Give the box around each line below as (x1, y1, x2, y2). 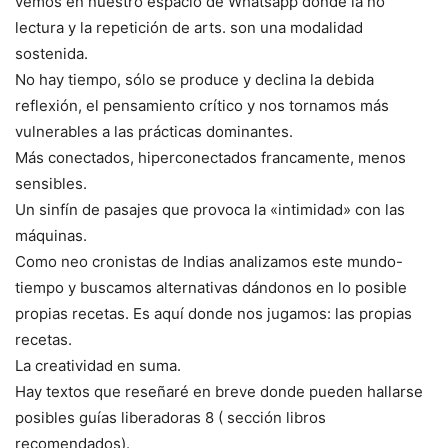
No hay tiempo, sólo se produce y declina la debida (15, 70, 374, 90)
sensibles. (15, 174, 87, 194)
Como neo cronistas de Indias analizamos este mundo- (15, 252, 403, 272)
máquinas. (15, 226, 87, 246)
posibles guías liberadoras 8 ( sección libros (15, 408, 326, 428)
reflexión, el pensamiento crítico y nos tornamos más (15, 96, 389, 116)
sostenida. (15, 44, 88, 64)
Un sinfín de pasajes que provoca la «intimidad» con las (15, 200, 405, 220)
